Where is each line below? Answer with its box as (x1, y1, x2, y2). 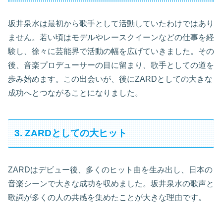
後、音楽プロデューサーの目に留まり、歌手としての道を (8, 61, 214, 70)
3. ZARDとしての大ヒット (14, 128, 127, 139)
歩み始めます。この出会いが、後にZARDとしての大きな (8, 75, 213, 84)
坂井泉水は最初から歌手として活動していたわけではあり (8, 19, 214, 28)
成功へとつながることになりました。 (8, 89, 143, 98)
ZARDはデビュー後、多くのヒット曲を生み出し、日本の (8, 165, 213, 174)
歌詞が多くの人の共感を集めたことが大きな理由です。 (8, 193, 206, 202)
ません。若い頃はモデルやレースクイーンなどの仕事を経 (8, 33, 214, 42)
